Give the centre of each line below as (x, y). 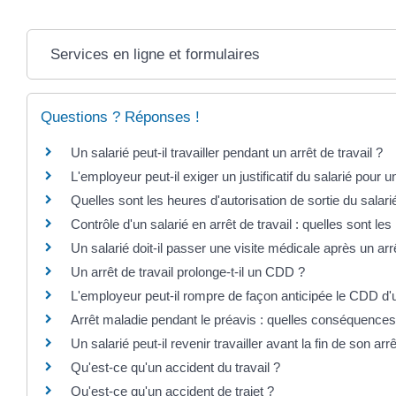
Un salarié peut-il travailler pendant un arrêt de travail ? (227, 153)
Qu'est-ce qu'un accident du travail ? (175, 368)
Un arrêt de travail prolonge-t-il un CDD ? (188, 272)
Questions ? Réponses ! (120, 118)
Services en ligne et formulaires (156, 55)
